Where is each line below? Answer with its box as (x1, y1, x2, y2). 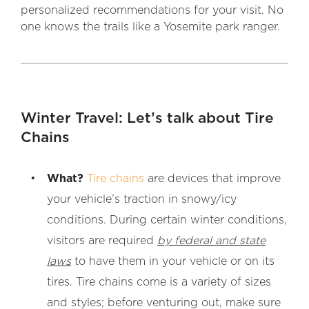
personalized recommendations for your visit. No (21, 4, 283, 16)
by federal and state (157, 235, 266, 246)
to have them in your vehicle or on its (71, 255, 275, 267)
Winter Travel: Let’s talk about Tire (21, 110, 274, 126)
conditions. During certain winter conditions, (47, 214, 287, 226)
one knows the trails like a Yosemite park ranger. (21, 21, 280, 32)
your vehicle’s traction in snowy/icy (47, 193, 237, 205)
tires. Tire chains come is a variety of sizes (47, 276, 271, 288)
